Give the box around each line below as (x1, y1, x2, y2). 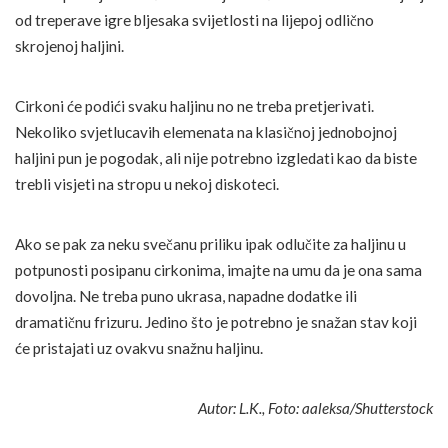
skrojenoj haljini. (15, 37, 124, 56)
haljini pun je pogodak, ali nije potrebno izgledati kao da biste (15, 149, 417, 168)
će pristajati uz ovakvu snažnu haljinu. (15, 339, 263, 358)
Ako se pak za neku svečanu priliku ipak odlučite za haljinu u (15, 235, 406, 254)
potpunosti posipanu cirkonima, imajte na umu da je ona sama (15, 261, 422, 280)
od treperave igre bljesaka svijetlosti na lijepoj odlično (15, 11, 374, 30)
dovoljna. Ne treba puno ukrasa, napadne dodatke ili (15, 287, 357, 306)
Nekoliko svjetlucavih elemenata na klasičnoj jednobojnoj (15, 123, 397, 142)
